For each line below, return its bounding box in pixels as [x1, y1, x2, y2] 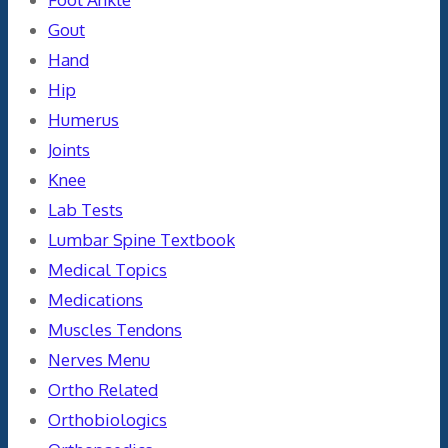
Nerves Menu [48, 348, 150, 370]
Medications [48, 288, 143, 310]
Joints [48, 138, 90, 160]
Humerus [48, 108, 119, 130]
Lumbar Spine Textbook [48, 228, 235, 250]
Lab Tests [48, 198, 123, 220]
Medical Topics [48, 258, 167, 280]
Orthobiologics [48, 408, 167, 430]
